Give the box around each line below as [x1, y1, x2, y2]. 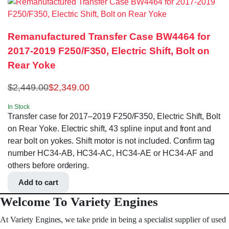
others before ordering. [8, 161, 89, 170]
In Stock [8, 103, 30, 111]
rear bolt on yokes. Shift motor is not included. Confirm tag [8, 136, 215, 146]
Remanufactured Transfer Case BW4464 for [8, 31, 210, 42]
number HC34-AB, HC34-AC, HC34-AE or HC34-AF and [8, 149, 213, 158]
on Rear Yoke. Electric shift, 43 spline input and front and [8, 124, 212, 133]
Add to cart [18, 178, 58, 187]
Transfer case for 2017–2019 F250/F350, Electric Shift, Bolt [8, 112, 221, 121]
